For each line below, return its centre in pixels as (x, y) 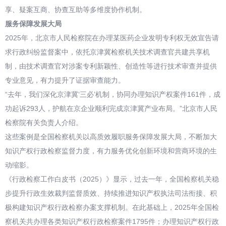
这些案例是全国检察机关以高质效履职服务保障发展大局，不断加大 (111, 137)
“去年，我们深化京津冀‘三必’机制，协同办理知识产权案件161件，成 (113, 94)
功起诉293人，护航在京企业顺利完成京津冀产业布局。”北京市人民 (111, 108)
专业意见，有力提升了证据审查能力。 (65, 80)
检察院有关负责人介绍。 (44, 123)
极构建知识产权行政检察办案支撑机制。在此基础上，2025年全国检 (112, 207)
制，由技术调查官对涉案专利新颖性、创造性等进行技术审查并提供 (111, 66)
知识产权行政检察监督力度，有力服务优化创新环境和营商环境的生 (111, 151)
